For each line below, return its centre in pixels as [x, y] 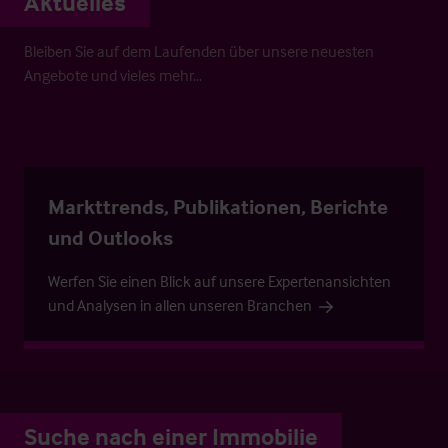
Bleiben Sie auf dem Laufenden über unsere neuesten [199, 50]
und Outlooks [110, 236]
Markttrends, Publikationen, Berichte [218, 205]
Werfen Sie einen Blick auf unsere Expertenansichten [219, 280]
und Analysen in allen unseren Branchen [180, 304]
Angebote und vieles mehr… [113, 74]
